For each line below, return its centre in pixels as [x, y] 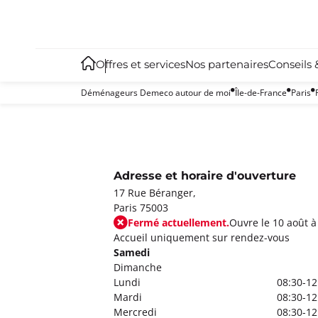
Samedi [132, 252]
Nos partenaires [227, 65]
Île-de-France [261, 92]
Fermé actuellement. [179, 223]
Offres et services [141, 65]
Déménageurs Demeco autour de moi [156, 92]
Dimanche [138, 267]
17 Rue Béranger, [155, 193]
